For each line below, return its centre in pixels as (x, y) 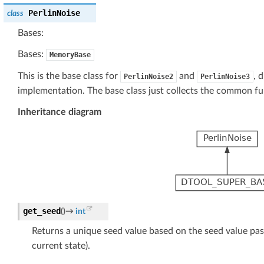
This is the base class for (69, 76)
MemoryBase (70, 55)
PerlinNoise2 (148, 76)
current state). (61, 245)
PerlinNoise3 (225, 76)
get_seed (42, 211)
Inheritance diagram (60, 112)
